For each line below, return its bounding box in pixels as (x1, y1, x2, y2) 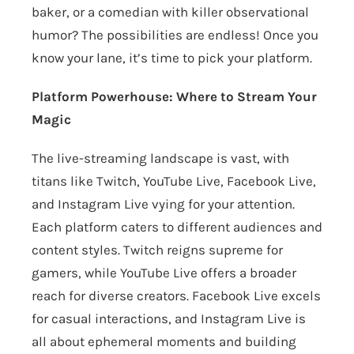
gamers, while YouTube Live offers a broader (32, 265, 296, 281)
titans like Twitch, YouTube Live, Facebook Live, (32, 173, 316, 190)
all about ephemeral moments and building (32, 333, 296, 350)
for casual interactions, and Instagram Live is (32, 311, 306, 327)
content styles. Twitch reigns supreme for (32, 242, 283, 258)
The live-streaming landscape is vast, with (32, 150, 289, 167)
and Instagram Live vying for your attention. (32, 196, 295, 213)
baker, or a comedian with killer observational (32, 4, 309, 21)
